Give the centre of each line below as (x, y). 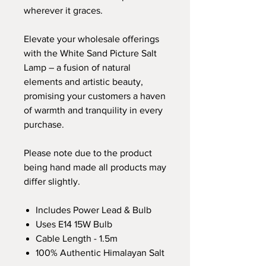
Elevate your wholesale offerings (91, 39)
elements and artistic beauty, (83, 81)
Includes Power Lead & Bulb (94, 210)
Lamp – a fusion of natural (77, 67)
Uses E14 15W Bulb (74, 224)
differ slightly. (52, 181)
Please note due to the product (88, 153)
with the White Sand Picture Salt (90, 53)
